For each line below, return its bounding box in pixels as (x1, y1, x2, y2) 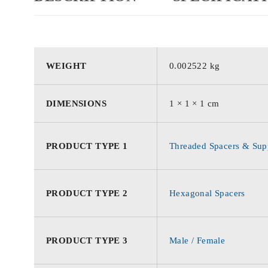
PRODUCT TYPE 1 (46, 141, 128, 151)
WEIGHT (46, 60, 87, 71)
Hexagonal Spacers (169, 188, 245, 198)
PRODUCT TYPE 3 (46, 235, 128, 245)
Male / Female (169, 235, 226, 245)
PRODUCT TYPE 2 (46, 188, 128, 198)
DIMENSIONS (46, 98, 106, 108)
